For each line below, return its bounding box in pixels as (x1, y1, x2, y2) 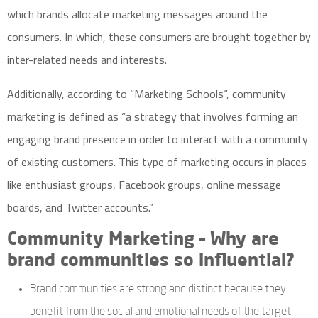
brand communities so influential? (7, 253, 295, 270)
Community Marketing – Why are (7, 231, 279, 249)
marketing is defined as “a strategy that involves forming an (7, 106, 298, 127)
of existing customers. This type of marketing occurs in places (7, 151, 307, 172)
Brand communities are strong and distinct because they (30, 284, 286, 295)
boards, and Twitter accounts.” (7, 197, 153, 218)
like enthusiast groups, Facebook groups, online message (7, 174, 281, 195)
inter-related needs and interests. (7, 49, 170, 70)
